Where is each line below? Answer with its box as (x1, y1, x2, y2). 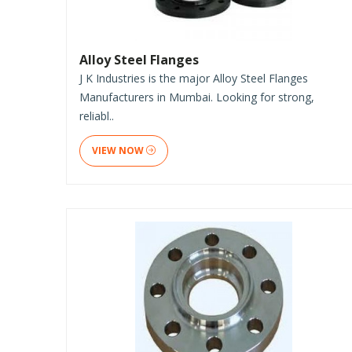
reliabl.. (79, 108, 114, 123)
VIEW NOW (92, 143, 146, 157)
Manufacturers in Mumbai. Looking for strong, (79, 89, 314, 104)
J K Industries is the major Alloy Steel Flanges (79, 70, 308, 86)
